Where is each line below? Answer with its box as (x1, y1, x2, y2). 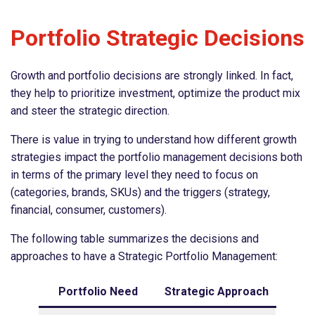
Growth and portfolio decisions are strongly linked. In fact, (11, 68, 293, 82)
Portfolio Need (58, 284, 138, 298)
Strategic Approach (165, 284, 269, 298)
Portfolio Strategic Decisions (11, 25, 304, 52)
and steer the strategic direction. (11, 103, 172, 117)
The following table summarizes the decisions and (11, 231, 259, 245)
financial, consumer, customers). (11, 202, 169, 217)
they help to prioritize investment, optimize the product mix (11, 86, 300, 100)
